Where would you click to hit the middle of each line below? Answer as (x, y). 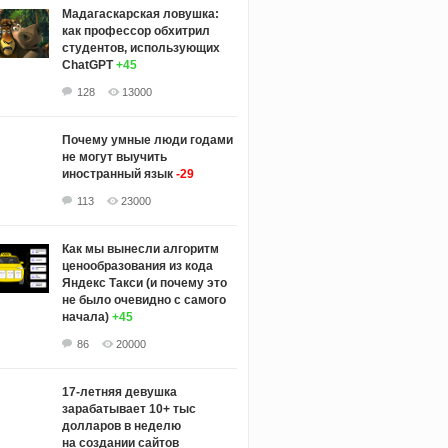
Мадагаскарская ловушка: (140, 13)
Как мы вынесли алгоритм (140, 248)
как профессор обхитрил (135, 30)
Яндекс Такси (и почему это (144, 282)
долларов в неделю (121, 425)
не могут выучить (114, 156)
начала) (85, 316)
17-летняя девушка (119, 391)
